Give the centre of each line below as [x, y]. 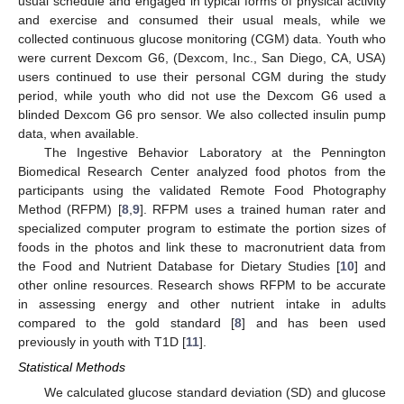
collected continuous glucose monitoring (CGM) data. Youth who [202, 38]
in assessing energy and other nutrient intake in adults [202, 303]
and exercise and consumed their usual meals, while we [202, 19]
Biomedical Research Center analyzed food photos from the [202, 171]
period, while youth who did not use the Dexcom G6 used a [202, 95]
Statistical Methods [72, 367]
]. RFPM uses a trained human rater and [263, 209]
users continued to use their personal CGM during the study [202, 76]
